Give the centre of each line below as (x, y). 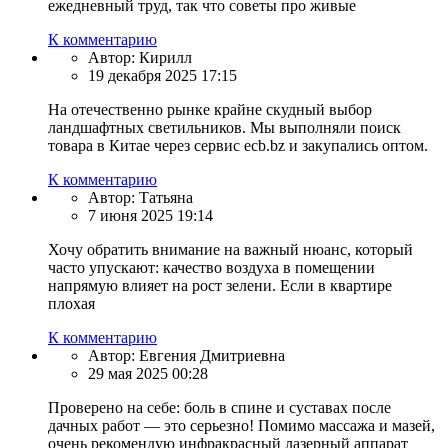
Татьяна (164, 198)
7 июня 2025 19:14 (150, 216)
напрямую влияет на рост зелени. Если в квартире (220, 286)
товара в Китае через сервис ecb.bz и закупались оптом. (238, 146)
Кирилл (163, 58)
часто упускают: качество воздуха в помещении (211, 268)
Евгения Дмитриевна (210, 356)
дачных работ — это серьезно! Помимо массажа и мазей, (241, 426)
